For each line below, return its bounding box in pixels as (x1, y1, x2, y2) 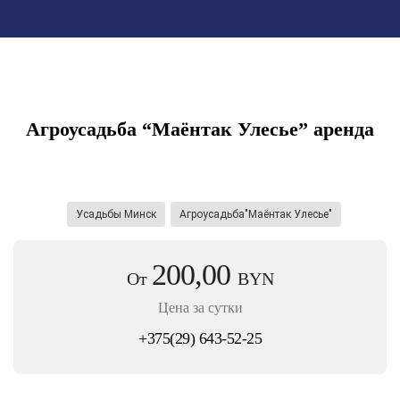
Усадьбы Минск (75, 208, 156, 221)
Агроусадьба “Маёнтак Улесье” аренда (26, 118, 374, 140)
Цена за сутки (157, 300, 243, 315)
